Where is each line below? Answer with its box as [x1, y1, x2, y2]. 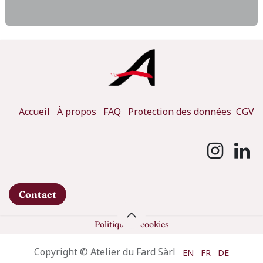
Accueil [18, 104, 50, 118]
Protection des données [127, 104, 234, 118]
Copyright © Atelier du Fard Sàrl [34, 245, 176, 259]
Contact [19, 188, 56, 200]
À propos [56, 104, 96, 118]
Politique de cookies [94, 218, 169, 230]
